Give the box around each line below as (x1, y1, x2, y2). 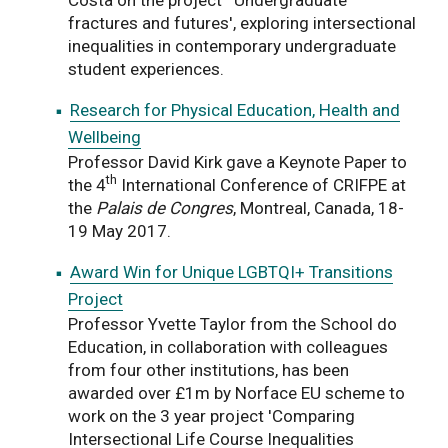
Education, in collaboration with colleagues (68, 336, 388, 357)
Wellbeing (68, 126, 141, 147)
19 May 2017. (68, 220, 171, 241)
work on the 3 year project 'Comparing (68, 405, 355, 426)
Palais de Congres (96, 197, 233, 218)
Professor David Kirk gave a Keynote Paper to (68, 151, 407, 172)
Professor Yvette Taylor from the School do (68, 313, 397, 334)
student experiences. (68, 58, 224, 79)
